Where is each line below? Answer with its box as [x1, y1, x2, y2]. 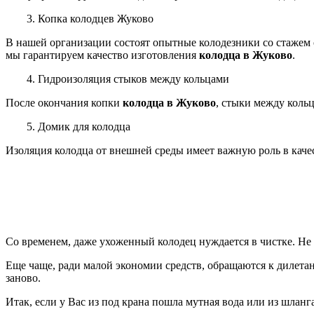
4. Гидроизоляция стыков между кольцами [27, 72, 229, 85]
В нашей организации [6, 36, 114, 48]
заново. [6, 271, 41, 284]
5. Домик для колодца [27, 120, 130, 132]
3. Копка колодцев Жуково [27, 12, 153, 25]
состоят [114, 36, 153, 48]
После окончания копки [6, 96, 123, 109]
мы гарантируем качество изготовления [6, 48, 199, 61]
